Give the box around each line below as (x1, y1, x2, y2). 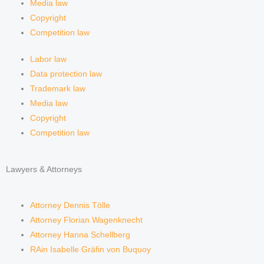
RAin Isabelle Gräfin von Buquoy (30, 245, 151, 254)
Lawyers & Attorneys (6, 164, 82, 174)
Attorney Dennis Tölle (30, 200, 111, 210)
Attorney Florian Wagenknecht (30, 215, 143, 225)
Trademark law (30, 84, 86, 94)
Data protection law (30, 70, 103, 79)
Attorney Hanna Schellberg (30, 230, 131, 239)
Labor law (30, 55, 67, 64)
